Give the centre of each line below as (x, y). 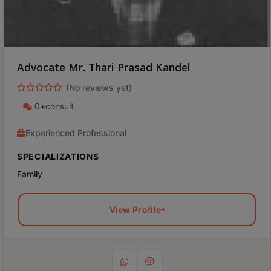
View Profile (135, 210)
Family (30, 174)
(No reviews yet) (99, 88)
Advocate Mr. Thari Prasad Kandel (104, 67)
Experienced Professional (76, 133)
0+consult (53, 106)
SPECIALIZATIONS (58, 157)
